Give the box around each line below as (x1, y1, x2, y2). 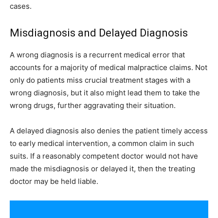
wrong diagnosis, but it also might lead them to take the (10, 88, 200, 97)
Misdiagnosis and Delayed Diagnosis (10, 27, 188, 39)
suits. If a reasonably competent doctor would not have (10, 151, 198, 161)
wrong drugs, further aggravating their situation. (10, 101, 176, 110)
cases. (10, 1, 32, 11)
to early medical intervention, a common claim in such (10, 139, 194, 148)
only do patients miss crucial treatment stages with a (10, 75, 190, 85)
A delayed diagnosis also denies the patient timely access (10, 126, 208, 135)
